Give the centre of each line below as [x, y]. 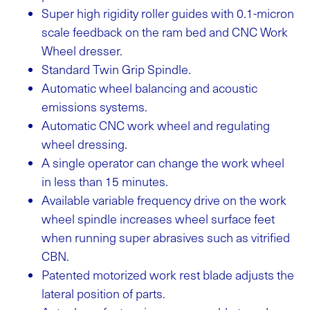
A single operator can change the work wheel [163, 162]
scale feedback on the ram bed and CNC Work [165, 31]
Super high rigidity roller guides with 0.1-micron [168, 13]
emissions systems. [94, 106]
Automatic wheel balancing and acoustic [149, 88]
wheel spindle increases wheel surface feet [158, 218]
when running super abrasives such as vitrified [166, 237]
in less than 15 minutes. [105, 181]
